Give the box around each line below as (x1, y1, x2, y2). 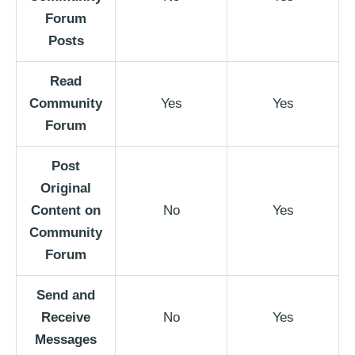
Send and (36, 288, 95, 303)
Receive (41, 310, 90, 326)
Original (40, 181, 91, 197)
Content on (31, 203, 101, 219)
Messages (35, 332, 97, 348)
